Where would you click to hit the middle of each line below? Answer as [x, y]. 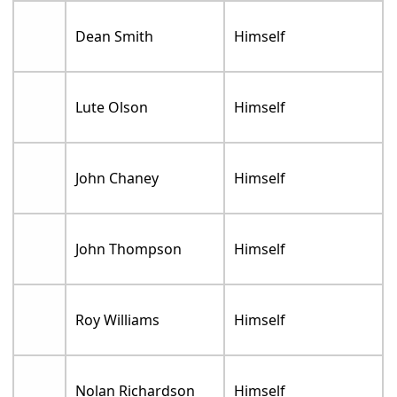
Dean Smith [115, 36]
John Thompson [129, 249]
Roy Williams [118, 319]
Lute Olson [112, 107]
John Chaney [117, 178]
